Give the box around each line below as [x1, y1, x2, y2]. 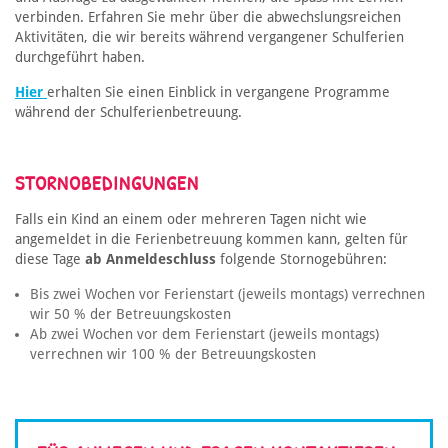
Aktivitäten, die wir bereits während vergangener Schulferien [15, 29, 404, 46]
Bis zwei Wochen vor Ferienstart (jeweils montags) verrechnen [30, 286, 425, 303]
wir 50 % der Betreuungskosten [30, 306, 231, 323]
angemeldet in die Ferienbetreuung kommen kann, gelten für [15, 231, 408, 248]
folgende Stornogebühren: [216, 251, 387, 268]
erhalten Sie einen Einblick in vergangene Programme [47, 84, 390, 101]
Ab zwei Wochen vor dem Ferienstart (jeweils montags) [30, 326, 379, 343]
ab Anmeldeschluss [85, 251, 216, 268]
